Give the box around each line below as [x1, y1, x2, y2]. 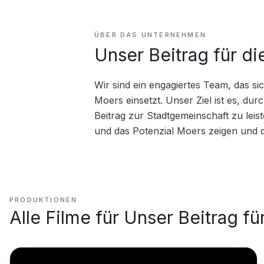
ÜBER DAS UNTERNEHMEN [94, 31, 206, 39]
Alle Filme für [9, 207, 124, 228]
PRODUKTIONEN [9, 196, 78, 204]
